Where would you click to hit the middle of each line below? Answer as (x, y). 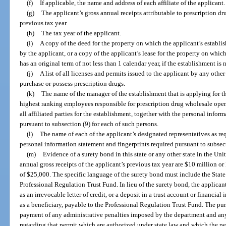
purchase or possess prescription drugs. (73, 84)
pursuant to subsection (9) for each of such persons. (89, 124)
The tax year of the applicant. (81, 33)
